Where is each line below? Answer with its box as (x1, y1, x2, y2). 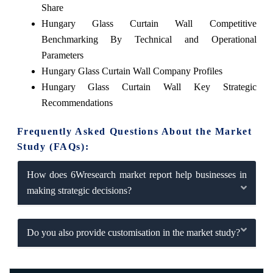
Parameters (41, 50, 83, 61)
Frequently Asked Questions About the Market (16, 126, 252, 137)
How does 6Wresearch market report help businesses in (26, 169, 247, 180)
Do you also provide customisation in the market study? (26, 227, 240, 238)
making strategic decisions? (26, 185, 132, 196)
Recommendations (41, 97, 113, 108)
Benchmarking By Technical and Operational (41, 34, 257, 45)
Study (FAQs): (16, 141, 90, 152)
